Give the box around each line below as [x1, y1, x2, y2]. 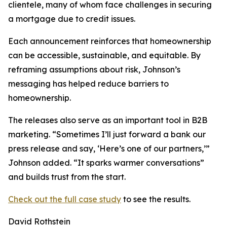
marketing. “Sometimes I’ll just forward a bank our [8, 129, 206, 140]
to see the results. [121, 194, 191, 205]
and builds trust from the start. [8, 172, 126, 182]
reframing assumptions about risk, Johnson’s [8, 64, 180, 75]
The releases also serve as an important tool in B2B [8, 115, 207, 126]
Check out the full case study [8, 194, 121, 205]
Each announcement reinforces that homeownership [8, 36, 211, 47]
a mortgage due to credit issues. [8, 14, 135, 24]
